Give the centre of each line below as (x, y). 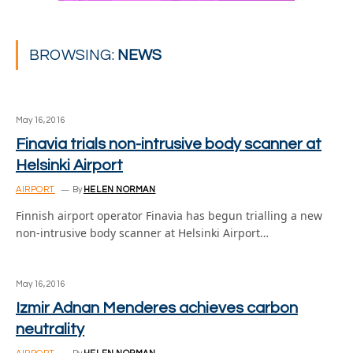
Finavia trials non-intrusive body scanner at (169, 144)
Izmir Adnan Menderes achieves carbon (157, 308)
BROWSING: (73, 55)
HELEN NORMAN (119, 190)
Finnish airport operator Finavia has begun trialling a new (169, 216)
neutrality (50, 329)
